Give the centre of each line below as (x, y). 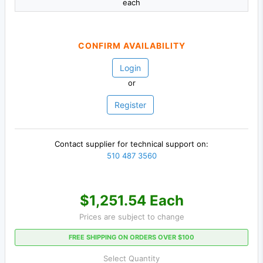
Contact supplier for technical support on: (131, 144)
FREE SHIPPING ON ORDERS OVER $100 (131, 237)
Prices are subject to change (131, 216)
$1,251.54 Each (131, 200)
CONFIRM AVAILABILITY (131, 46)
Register (130, 105)
